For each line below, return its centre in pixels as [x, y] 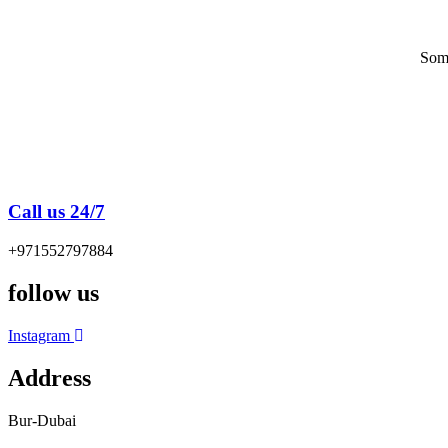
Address [49, 377]
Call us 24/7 [56, 212]
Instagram [39, 335]
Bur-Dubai [42, 420]
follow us [53, 293]
